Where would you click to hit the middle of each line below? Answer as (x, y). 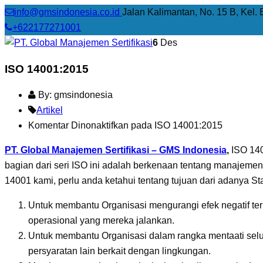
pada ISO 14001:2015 (176, 126)
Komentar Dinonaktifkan (78, 126)
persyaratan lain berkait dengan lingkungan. (119, 251)
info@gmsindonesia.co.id (68, 12)
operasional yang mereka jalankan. (101, 221)
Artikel (50, 110)
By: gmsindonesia (74, 95)
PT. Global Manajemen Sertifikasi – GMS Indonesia (116, 150)
